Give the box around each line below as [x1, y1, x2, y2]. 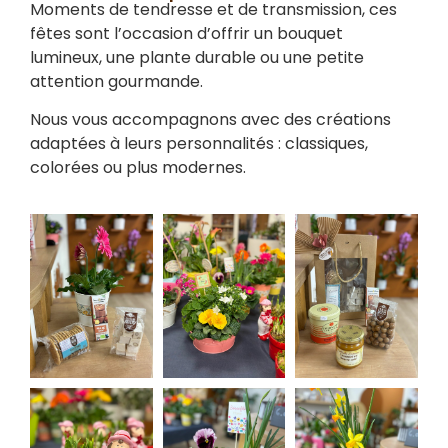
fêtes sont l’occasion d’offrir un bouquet [30, 21, 343, 45]
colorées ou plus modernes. [30, 156, 246, 179]
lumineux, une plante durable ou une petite [30, 45, 364, 69]
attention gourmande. [30, 69, 203, 93]
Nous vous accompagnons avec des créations [30, 108, 391, 131]
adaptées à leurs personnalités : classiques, [30, 132, 368, 155]
